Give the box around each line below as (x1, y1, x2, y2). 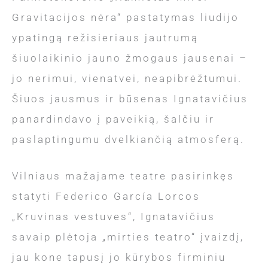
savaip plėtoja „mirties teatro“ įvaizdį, (12, 230, 244, 243)
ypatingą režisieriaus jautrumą (12, 31, 199, 44)
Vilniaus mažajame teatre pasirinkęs (12, 169, 234, 182)
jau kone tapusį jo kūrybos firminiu (12, 251, 226, 263)
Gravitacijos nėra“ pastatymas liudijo (12, 11, 239, 23)
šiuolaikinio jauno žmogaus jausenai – (12, 51, 248, 64)
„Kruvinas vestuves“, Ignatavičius (12, 210, 215, 223)
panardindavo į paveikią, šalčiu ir (12, 112, 215, 125)
